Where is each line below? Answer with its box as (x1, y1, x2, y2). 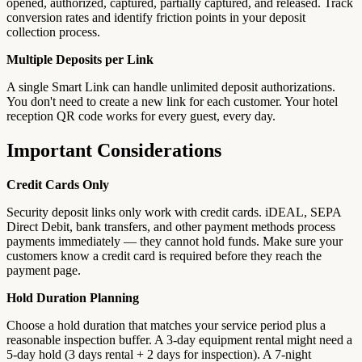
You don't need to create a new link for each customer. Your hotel (6, 95, 338, 109)
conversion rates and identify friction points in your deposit (6, 11, 305, 25)
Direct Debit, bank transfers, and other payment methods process (6, 220, 335, 234)
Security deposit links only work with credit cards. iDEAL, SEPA (6, 205, 341, 220)
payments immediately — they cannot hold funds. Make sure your (6, 234, 343, 249)
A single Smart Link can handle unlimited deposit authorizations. (6, 80, 335, 95)
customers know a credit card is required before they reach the (6, 249, 322, 263)
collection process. (6, 25, 100, 40)
